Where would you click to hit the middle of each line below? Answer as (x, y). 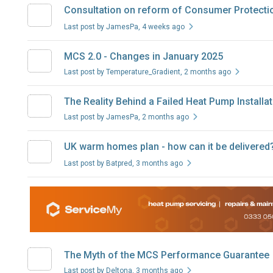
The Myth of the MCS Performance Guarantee (166, 255)
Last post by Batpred (98, 164)
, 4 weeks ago (161, 27)
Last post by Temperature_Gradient (122, 72)
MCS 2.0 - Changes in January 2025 (143, 57)
